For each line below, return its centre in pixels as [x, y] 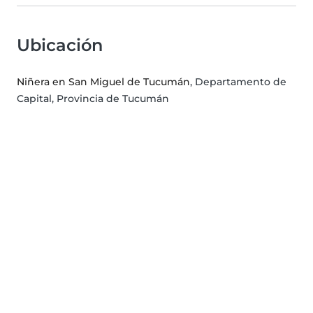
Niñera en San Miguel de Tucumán [103, 82]
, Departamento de [238, 82]
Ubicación [60, 45]
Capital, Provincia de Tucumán [93, 99]
